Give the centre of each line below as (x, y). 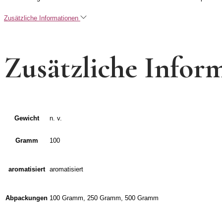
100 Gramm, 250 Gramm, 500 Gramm (104, 198)
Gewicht (27, 118)
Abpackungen (27, 198)
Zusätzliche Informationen (42, 18)
